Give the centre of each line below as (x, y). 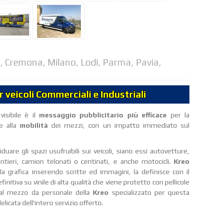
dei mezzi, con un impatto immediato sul (121, 126)
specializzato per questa (149, 193)
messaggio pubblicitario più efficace (103, 115)
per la (178, 115)
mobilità (36, 126)
